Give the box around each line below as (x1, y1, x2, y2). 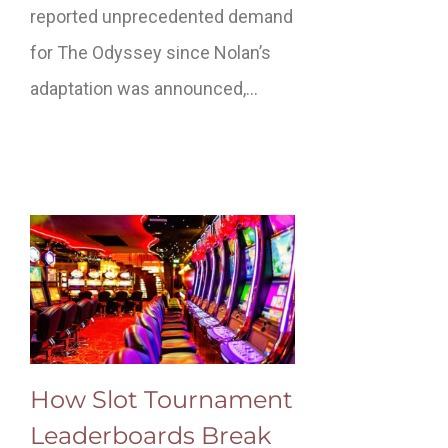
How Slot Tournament (30, 385, 293, 415)
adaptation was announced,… (30, 77, 258, 99)
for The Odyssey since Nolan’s (30, 41, 271, 63)
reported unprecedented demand (30, 5, 293, 27)
